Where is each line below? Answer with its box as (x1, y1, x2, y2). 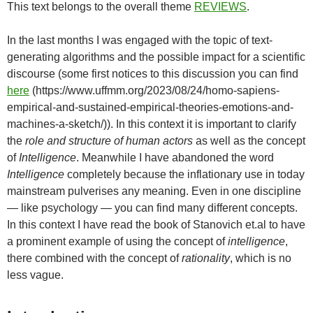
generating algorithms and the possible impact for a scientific (7, 51, 305, 64)
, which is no (230, 252, 291, 265)
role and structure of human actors (22, 135, 196, 147)
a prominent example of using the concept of (7, 235, 228, 248)
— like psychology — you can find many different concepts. (7, 202, 298, 214)
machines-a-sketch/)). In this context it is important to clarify (7, 118, 296, 131)
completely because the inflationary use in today (64, 168, 305, 181)
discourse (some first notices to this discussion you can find (7, 68, 298, 80)
